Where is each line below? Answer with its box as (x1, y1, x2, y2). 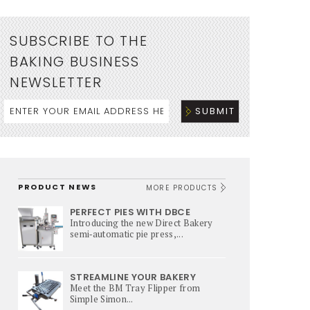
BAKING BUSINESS (10, 51, 140, 71)
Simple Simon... (70, 293, 134, 305)
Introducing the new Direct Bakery (70, 216, 213, 229)
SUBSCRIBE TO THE (10, 30, 148, 51)
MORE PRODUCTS (146, 182, 221, 193)
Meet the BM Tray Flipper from (70, 282, 201, 294)
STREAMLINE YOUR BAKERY (70, 271, 197, 284)
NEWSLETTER (10, 72, 102, 92)
